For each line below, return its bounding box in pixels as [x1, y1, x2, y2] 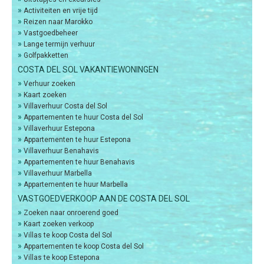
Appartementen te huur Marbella [24, 180, 128, 189]
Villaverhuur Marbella [24, 169, 92, 178]
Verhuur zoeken [24, 80, 75, 88]
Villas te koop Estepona [24, 253, 100, 262]
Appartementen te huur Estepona [24, 136, 131, 144]
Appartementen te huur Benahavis [24, 158, 135, 167]
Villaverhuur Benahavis [24, 147, 99, 156]
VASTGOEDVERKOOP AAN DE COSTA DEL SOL [18, 194, 190, 204]
